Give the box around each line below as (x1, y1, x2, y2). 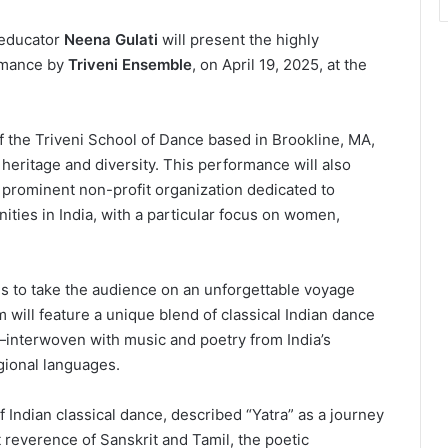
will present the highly (158, 29, 319, 49)
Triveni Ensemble (68, 54, 192, 74)
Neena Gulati (64, 29, 158, 49)
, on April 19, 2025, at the (192, 54, 367, 74)
